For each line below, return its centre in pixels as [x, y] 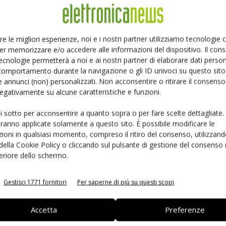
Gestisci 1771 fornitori [35, 182]
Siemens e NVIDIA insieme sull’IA [134, 166]
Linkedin [22, 14]
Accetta [44, 210]
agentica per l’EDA [112, 176]
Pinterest [90, 14]
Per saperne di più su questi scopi [126, 182]
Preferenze [185, 210]
